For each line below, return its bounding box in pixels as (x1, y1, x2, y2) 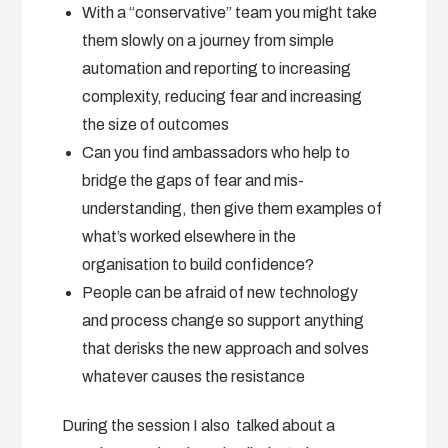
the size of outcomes (82, 115, 230, 133)
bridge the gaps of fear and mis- (82, 171, 305, 189)
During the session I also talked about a (62, 416, 336, 434)
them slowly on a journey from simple (82, 31, 335, 49)
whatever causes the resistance (82, 367, 306, 385)
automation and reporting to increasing (82, 59, 352, 77)
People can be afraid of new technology (82, 283, 359, 301)
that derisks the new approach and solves (82, 339, 370, 357)
